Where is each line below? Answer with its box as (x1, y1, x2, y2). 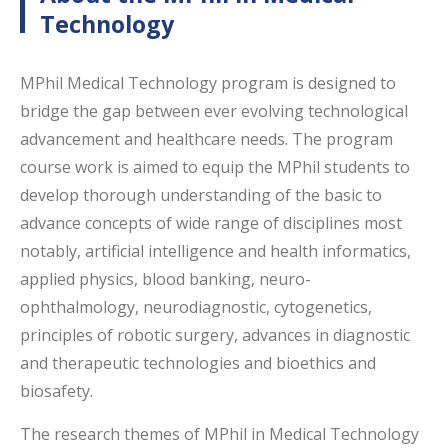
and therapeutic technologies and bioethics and (20, 352, 376, 374)
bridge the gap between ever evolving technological (20, 100, 408, 122)
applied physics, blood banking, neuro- (20, 268, 311, 290)
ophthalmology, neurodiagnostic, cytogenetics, (20, 296, 372, 318)
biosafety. (20, 380, 93, 402)
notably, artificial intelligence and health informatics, (20, 240, 411, 262)
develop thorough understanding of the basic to (20, 184, 382, 206)
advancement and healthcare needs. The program (20, 128, 393, 150)
